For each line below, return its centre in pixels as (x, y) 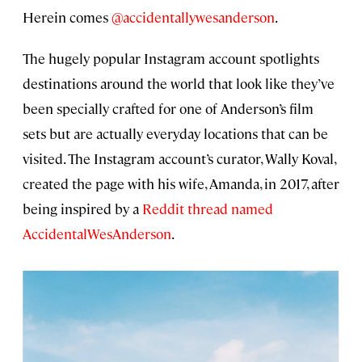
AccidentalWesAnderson (97, 234)
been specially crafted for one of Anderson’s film (168, 109)
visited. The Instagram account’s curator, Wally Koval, (179, 159)
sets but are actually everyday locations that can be (175, 134)
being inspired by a (82, 209)
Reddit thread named (208, 209)
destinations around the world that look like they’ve (179, 84)
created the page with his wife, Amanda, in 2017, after (181, 184)
